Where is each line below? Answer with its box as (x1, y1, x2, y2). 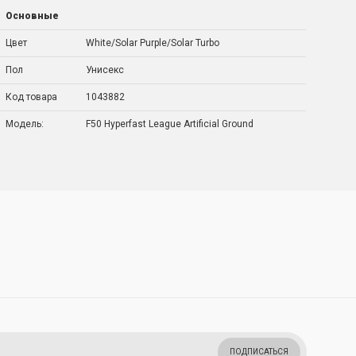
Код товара (6, 91, 58, 103)
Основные (6, 10, 60, 21)
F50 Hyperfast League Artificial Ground (86, 118, 254, 130)
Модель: (6, 118, 44, 130)
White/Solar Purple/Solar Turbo (86, 37, 220, 48)
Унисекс (86, 64, 125, 75)
